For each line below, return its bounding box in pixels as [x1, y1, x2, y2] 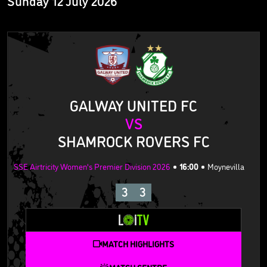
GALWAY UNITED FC [70, 95, 197, 116]
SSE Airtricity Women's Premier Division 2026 [14, 160, 170, 172]
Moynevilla [207, 160, 244, 172]
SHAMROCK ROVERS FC [57, 131, 210, 151]
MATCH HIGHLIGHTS [102, 237, 174, 249]
